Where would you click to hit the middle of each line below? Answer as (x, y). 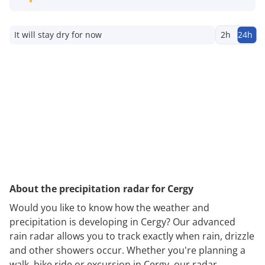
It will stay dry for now (58, 34)
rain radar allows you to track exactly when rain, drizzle (132, 236)
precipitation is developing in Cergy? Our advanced (122, 222)
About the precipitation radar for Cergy (101, 188)
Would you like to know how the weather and (109, 207)
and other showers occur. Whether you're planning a (127, 250)
